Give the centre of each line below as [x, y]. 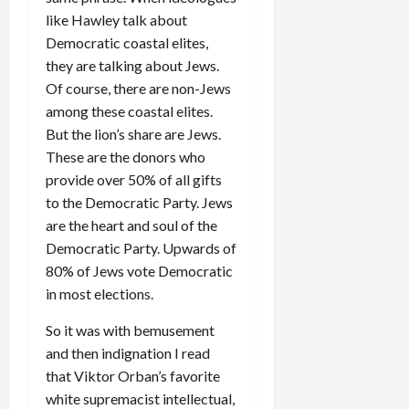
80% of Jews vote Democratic [139, 271]
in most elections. [100, 294]
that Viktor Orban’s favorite [133, 376]
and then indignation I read [128, 353]
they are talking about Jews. [132, 66]
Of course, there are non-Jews [138, 89]
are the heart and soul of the [131, 225]
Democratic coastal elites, [127, 43]
